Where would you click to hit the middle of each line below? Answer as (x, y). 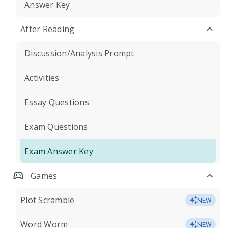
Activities (42, 78)
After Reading (48, 29)
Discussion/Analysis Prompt (79, 53)
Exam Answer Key (59, 151)
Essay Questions (57, 102)
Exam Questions (56, 127)
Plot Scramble (48, 200)
